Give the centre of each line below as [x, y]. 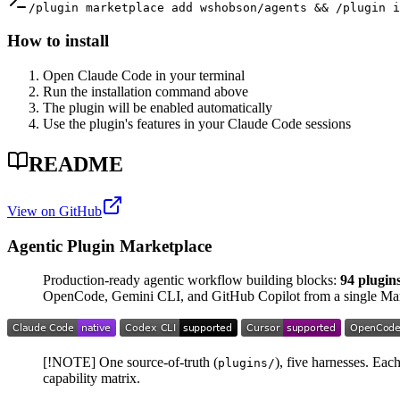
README [76, 165]
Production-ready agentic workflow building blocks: [192, 280]
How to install [58, 41]
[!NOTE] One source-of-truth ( [130, 362]
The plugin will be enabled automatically [158, 108]
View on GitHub [54, 211]
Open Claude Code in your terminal [144, 76]
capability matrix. [92, 379]
